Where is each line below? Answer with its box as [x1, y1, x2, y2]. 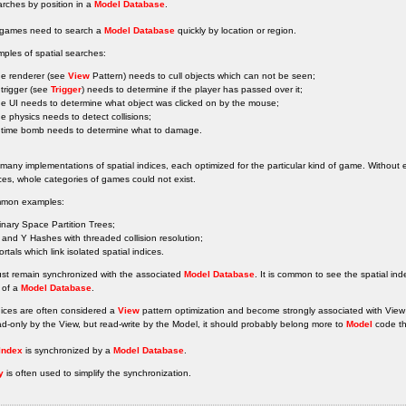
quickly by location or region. [175, 25, 296, 35]
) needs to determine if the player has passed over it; [82, 84, 303, 94]
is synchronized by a [23, 345, 113, 355]
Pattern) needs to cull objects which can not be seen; [90, 71, 315, 81]
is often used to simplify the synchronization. [4, 368, 191, 378]
